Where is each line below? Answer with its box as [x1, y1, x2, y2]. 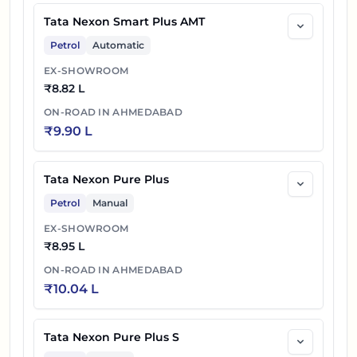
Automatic [92, 39, 144, 52]
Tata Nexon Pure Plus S [44, 330, 179, 345]
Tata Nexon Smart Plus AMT [44, 14, 205, 29]
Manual [92, 197, 127, 210]
